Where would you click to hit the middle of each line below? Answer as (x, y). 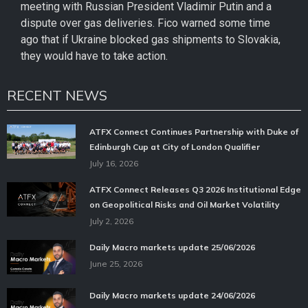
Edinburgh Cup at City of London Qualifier (175, 147)
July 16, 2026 (114, 164)
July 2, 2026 (111, 221)
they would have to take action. (94, 56)
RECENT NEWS (57, 96)
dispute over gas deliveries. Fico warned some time (145, 23)
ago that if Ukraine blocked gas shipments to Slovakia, (151, 39)
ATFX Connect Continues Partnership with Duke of (194, 132)
